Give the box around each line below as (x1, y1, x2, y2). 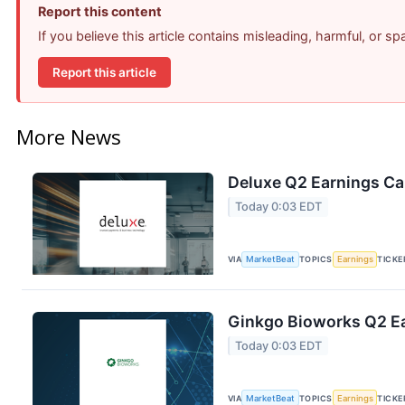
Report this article (52, 64, 156, 80)
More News (16, 123, 121, 151)
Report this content (38, 4, 162, 20)
